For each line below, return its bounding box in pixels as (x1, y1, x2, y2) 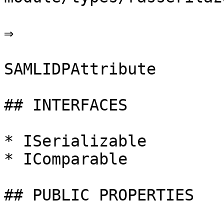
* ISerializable (4, 132, 146, 150)
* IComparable (4, 150, 127, 168)
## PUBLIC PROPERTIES (4, 186, 194, 204)
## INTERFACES (4, 96, 127, 114)
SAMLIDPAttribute (4, 60, 156, 78)
